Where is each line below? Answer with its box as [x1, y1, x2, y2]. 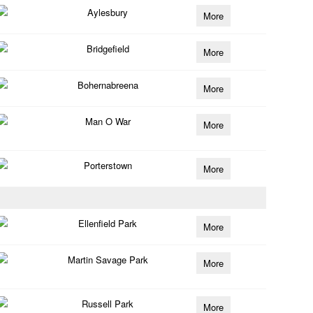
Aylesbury [87, 6, 129, 19]
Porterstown [83, 159, 132, 172]
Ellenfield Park [78, 217, 138, 230]
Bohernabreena [77, 78, 138, 92]
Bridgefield [86, 42, 129, 55]
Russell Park [82, 297, 134, 310]
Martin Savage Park [67, 253, 148, 266]
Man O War [85, 115, 131, 128]
